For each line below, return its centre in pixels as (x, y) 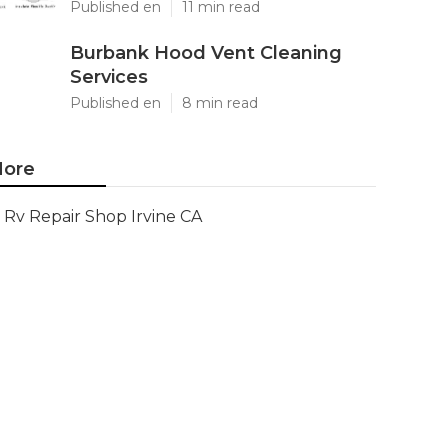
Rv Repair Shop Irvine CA (103, 216)
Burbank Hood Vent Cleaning (206, 53)
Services (109, 77)
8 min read (220, 103)
